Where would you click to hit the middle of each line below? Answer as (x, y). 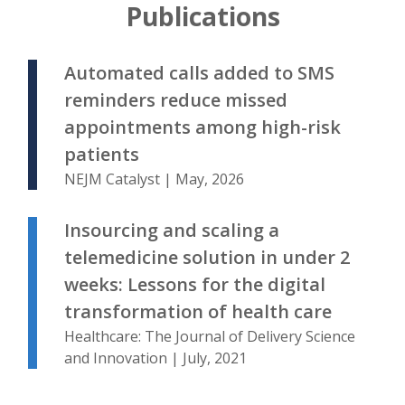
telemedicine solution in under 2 (207, 258)
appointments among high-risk (202, 127)
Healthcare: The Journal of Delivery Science (210, 337)
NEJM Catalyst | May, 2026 (154, 179)
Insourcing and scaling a (172, 231)
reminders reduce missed (176, 100)
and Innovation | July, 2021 (155, 358)
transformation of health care (198, 312)
